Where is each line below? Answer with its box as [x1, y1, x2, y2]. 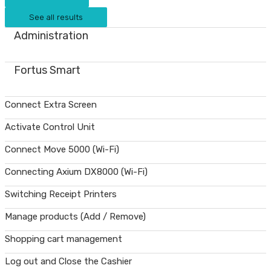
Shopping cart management [5, 233, 122, 245]
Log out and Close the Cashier [5, 256, 132, 267]
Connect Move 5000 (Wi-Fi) [5, 144, 119, 155]
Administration [14, 29, 88, 43]
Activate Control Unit [5, 122, 95, 133]
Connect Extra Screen [5, 99, 97, 111]
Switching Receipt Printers [5, 189, 117, 200]
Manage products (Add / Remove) [5, 211, 146, 223]
